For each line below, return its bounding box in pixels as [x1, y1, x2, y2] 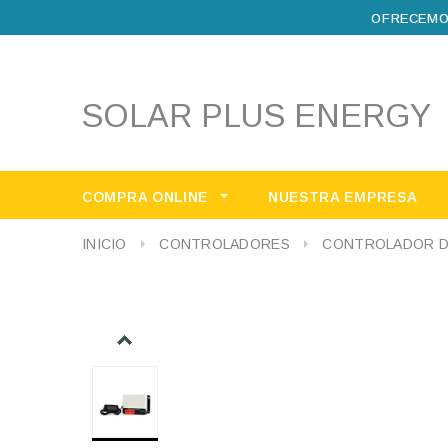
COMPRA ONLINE [82, 189, 213, 205]
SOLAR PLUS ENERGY [82, 98, 431, 134]
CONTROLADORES [159, 236, 295, 252]
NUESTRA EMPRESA [267, 189, 418, 205]
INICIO [82, 236, 127, 252]
